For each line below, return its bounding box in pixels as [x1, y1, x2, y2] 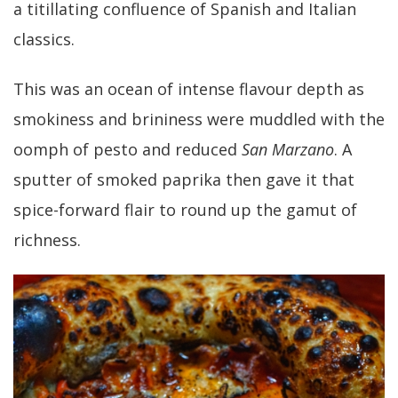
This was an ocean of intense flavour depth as [13, 78, 364, 100]
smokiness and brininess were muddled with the [13, 108, 385, 131]
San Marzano [242, 139, 334, 161]
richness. [13, 229, 81, 251]
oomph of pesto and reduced [13, 139, 242, 161]
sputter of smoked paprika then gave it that [13, 169, 354, 191]
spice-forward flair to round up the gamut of [13, 199, 357, 221]
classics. [13, 28, 75, 51]
